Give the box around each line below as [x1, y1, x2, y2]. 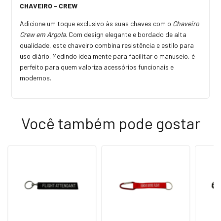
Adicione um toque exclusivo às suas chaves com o [20, 19, 173, 28]
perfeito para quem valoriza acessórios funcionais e [20, 62, 174, 71]
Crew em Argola [20, 30, 66, 38]
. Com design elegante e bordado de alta [66, 30, 186, 38]
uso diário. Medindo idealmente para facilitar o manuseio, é [20, 51, 195, 60]
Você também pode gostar [21, 113, 200, 132]
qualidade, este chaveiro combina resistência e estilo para [20, 40, 194, 49]
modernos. [20, 73, 51, 82]
